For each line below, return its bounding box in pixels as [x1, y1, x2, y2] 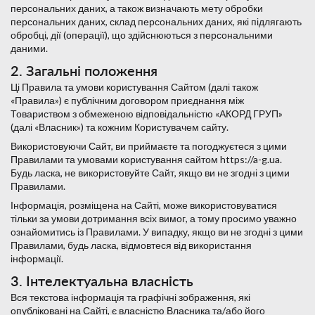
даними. [11, 42, 48, 55]
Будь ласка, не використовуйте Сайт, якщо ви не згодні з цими [11, 167, 290, 179]
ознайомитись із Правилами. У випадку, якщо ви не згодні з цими [11, 226, 303, 238]
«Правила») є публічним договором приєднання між [11, 94, 244, 107]
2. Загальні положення [11, 62, 157, 79]
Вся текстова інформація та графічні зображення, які [11, 291, 250, 304]
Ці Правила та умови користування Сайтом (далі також [11, 81, 258, 94]
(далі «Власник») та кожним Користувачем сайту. [11, 121, 229, 134]
